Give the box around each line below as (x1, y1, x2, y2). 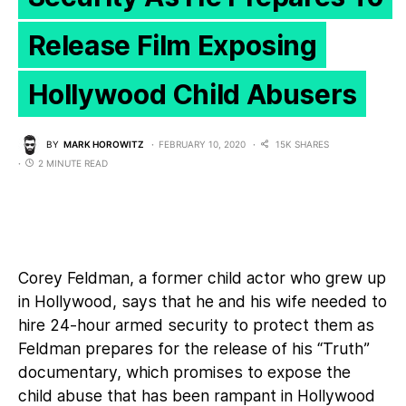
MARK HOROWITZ (63, 139, 144, 150)
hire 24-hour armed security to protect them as (18, 314, 374, 334)
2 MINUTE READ (38, 157, 108, 169)
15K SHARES (275, 139, 329, 150)
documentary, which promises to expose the (18, 362, 351, 382)
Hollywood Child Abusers (27, 77, 357, 111)
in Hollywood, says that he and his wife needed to (18, 291, 387, 311)
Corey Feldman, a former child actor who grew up (18, 267, 386, 287)
